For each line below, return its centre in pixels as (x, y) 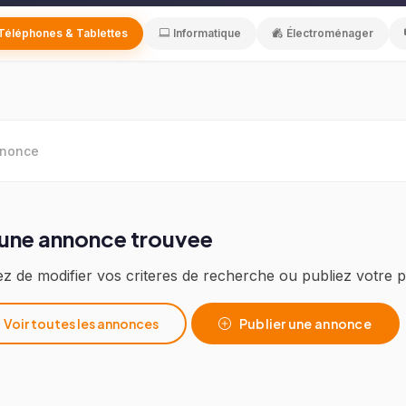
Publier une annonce (305, 323)
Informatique (207, 33)
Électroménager (330, 33)
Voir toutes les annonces (81, 323)
